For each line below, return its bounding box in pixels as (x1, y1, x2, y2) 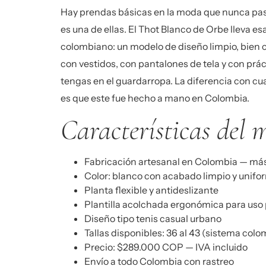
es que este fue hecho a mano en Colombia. (61, 92, 249, 104)
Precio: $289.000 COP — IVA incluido (84, 241, 248, 254)
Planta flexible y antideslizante (84, 184, 218, 197)
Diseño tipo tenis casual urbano (84, 213, 221, 225)
